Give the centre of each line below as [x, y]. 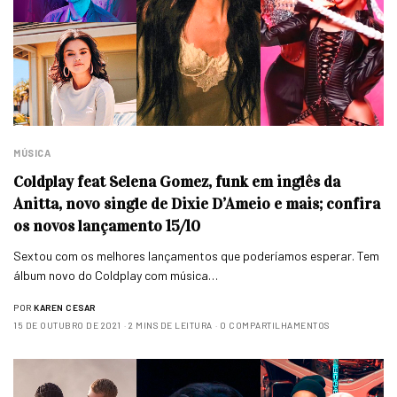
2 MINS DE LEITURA [171, 326]
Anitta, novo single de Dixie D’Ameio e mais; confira [197, 204]
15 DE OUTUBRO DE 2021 [67, 326]
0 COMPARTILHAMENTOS [275, 326]
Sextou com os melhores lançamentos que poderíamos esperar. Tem [197, 256]
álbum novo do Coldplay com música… [116, 276]
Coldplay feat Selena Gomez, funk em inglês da [177, 182]
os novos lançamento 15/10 [107, 226]
